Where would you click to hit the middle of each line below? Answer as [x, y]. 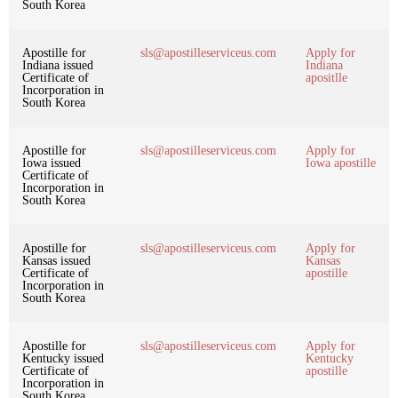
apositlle [326, 77]
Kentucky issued [63, 358]
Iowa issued [52, 163]
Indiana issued [58, 65]
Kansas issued [56, 260]
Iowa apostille [341, 163]
